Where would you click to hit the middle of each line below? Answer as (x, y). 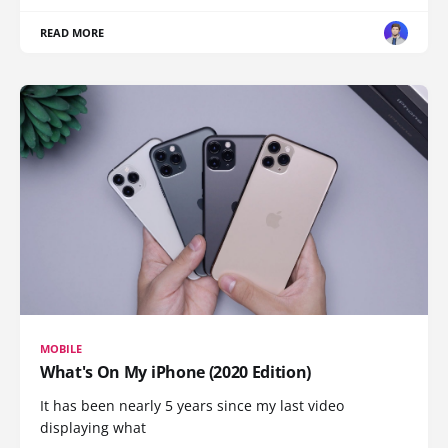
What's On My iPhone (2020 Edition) (176, 371)
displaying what (93, 427)
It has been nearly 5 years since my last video (192, 405)
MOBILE (61, 348)
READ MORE (72, 33)
